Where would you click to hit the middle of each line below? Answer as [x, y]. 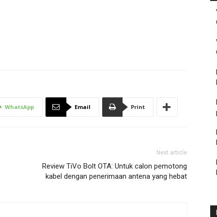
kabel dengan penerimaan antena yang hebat [116, 176]
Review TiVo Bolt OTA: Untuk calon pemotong [115, 166]
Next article [172, 153]
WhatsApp [19, 107]
